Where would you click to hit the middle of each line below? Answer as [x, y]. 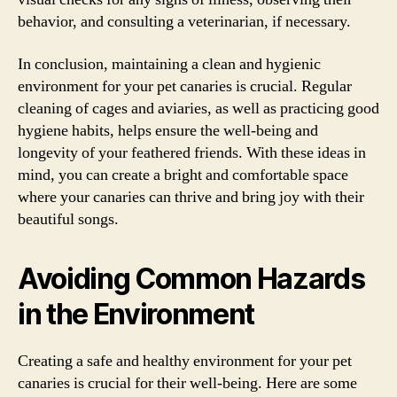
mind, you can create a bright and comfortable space [183, 175]
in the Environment [136, 314]
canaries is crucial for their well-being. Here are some [187, 383]
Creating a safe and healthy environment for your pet [185, 361]
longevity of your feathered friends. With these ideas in [192, 152]
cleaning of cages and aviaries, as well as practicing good [198, 108]
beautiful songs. [68, 219]
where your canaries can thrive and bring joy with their [191, 197]
